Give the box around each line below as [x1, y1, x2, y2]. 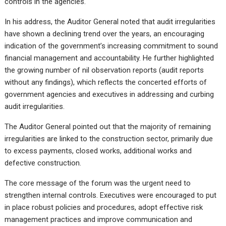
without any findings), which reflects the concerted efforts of [5, 78, 207, 87]
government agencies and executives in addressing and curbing [5, 90, 214, 99]
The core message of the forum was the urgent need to [5, 179, 191, 188]
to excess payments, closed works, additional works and [5, 146, 192, 156]
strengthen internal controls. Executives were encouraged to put [5, 191, 217, 200]
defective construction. [5, 158, 82, 168]
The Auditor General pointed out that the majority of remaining [5, 122, 211, 132]
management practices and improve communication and [5, 215, 193, 224]
